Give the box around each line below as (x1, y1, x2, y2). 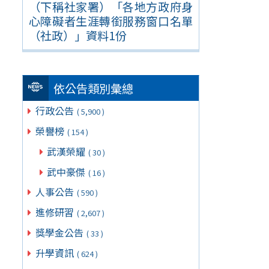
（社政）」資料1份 (28, 26, 127, 44)
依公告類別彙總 (53, 80, 134, 97)
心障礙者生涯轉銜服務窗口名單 (28, 12, 193, 29)
